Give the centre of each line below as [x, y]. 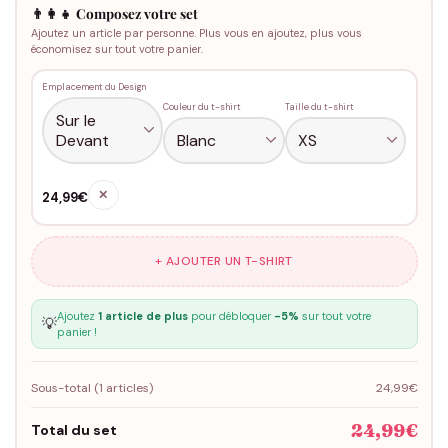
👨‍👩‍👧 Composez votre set [114, 12]
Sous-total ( [64, 387]
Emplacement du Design [94, 87]
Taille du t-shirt [319, 107]
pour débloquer [230, 315]
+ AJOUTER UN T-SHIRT [224, 261]
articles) [127, 387]
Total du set [73, 429]
